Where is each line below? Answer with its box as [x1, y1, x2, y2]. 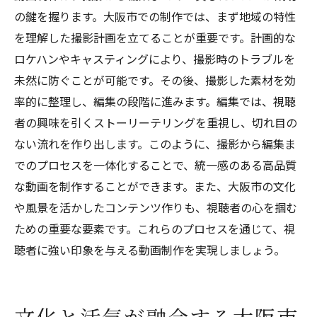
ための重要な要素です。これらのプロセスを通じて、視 [14, 220, 295, 237]
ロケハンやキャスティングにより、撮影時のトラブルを [14, 50, 295, 67]
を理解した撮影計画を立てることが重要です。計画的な [14, 29, 296, 46]
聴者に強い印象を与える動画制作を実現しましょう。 [14, 241, 285, 258]
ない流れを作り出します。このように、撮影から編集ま [14, 135, 296, 152]
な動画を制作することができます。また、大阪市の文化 [14, 178, 296, 195]
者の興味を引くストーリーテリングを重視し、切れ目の [14, 114, 297, 131]
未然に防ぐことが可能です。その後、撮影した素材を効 [14, 71, 296, 88]
